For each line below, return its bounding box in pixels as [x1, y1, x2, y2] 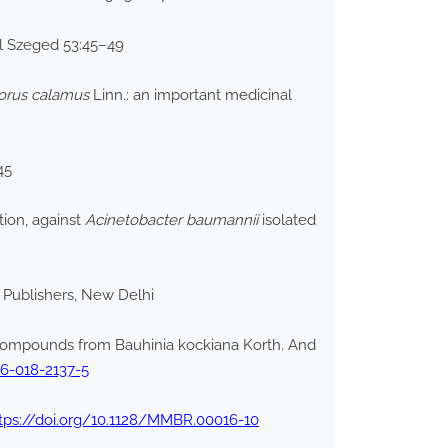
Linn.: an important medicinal [89, 86, 292, 105]
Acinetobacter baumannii [85, 211, 258, 230]
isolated [258, 211, 316, 230]
